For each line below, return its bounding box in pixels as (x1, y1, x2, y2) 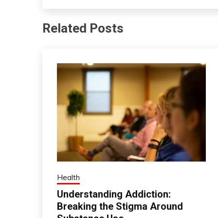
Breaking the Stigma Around (57, 200, 183, 212)
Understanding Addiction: (57, 188, 171, 200)
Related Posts (42, 21, 124, 36)
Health (57, 173, 80, 182)
